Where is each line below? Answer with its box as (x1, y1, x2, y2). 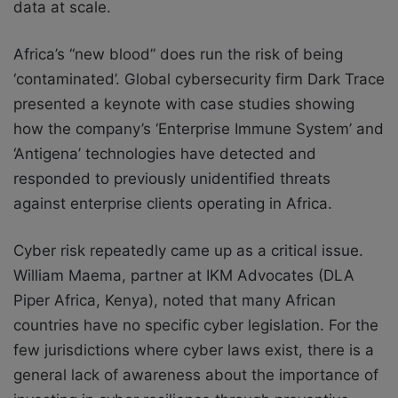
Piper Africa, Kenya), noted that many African (13, 291, 336, 309)
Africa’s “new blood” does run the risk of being (13, 44, 343, 63)
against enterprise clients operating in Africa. (13, 194, 332, 212)
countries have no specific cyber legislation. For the (13, 315, 378, 334)
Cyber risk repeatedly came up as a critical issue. (13, 241, 363, 259)
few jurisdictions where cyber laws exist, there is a (13, 340, 374, 359)
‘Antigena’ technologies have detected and (13, 144, 316, 163)
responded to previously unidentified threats (13, 169, 330, 187)
